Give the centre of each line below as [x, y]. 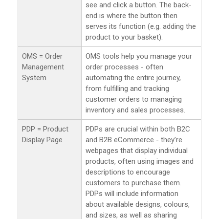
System [34, 77]
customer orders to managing [134, 99]
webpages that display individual [137, 150]
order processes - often [124, 67]
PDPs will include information [132, 193]
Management [43, 67]
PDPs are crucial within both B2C [138, 129]
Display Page [42, 140]
